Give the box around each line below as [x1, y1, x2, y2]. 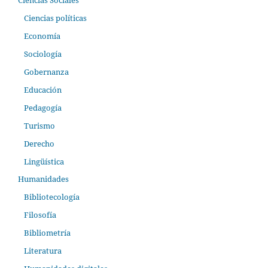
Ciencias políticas [23, 12, 87, 23]
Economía [23, 30, 60, 41]
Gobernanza [23, 66, 69, 77]
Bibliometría [23, 227, 71, 239]
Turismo [23, 120, 55, 131]
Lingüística [23, 156, 64, 167]
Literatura [23, 245, 62, 257]
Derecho [23, 138, 54, 149]
